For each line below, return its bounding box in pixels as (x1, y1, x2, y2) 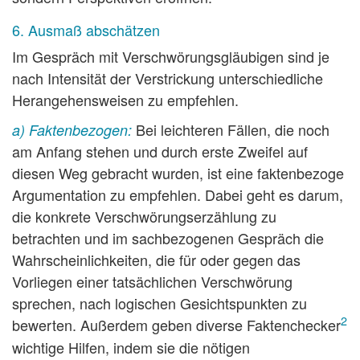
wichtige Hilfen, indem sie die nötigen (12, 337, 250, 358)
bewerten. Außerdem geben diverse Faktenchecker (12, 314, 341, 336)
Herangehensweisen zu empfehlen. (12, 89, 239, 111)
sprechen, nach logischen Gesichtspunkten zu (12, 292, 307, 314)
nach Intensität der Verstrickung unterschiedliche (12, 67, 323, 89)
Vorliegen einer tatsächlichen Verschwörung (12, 271, 292, 292)
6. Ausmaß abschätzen (12, 19, 160, 41)
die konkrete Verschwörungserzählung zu (12, 206, 276, 227)
